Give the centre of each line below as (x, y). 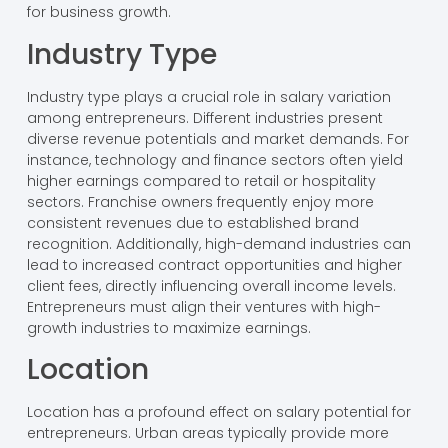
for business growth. (98, 12)
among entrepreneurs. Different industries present (204, 117)
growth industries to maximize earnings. (168, 327)
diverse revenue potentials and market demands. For (217, 138)
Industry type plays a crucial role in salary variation (208, 96)
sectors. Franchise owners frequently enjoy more (200, 201)
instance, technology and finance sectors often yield (214, 159)
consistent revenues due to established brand (192, 222)
